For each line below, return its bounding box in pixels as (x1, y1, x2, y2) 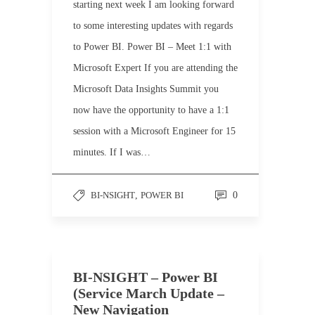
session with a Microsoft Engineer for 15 (73, 126, 236, 136)
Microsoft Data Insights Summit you (73, 84, 219, 94)
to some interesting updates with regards (73, 20, 233, 31)
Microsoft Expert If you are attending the (73, 63, 238, 73)
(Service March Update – (73, 285, 224, 301)
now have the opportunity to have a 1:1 (73, 105, 229, 115)
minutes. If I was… (73, 147, 150, 157)
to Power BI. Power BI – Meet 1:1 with (73, 41, 231, 52)
